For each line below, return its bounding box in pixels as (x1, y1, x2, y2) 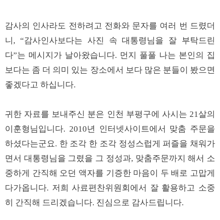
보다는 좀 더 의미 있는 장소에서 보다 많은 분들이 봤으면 (5, 65, 215, 75)
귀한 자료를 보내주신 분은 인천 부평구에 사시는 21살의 (5, 110, 215, 119)
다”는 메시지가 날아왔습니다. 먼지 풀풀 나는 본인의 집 (5, 51, 215, 60)
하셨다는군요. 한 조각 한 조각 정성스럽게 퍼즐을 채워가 (5, 139, 215, 148)
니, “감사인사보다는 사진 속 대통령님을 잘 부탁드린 (5, 36, 215, 45)
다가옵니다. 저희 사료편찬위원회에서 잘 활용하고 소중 (5, 183, 215, 192)
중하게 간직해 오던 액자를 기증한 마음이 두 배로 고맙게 (5, 168, 215, 178)
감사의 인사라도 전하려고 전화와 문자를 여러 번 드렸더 (5, 21, 215, 30)
